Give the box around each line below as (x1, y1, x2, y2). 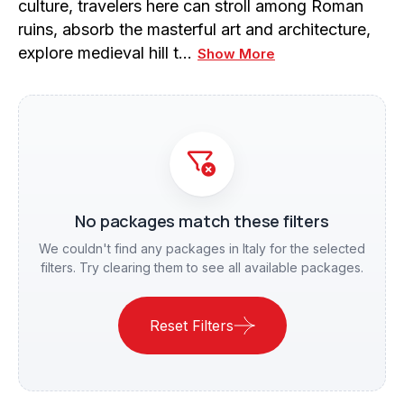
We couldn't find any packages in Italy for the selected (39, 241, 365, 257)
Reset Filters (149, 317, 234, 335)
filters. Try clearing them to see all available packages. (41, 260, 363, 276)
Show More (197, 45, 275, 63)
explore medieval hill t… (18, 43, 192, 63)
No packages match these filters (75, 210, 329, 233)
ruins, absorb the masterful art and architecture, (18, 20, 371, 40)
